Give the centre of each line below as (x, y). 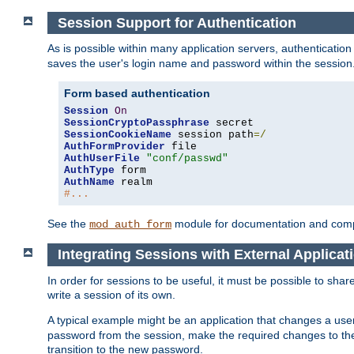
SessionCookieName (118, 135)
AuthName (89, 183)
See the (68, 224)
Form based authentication (137, 94)
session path (213, 135)
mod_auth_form (130, 225)
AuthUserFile (102, 159)
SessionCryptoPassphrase (137, 123)
